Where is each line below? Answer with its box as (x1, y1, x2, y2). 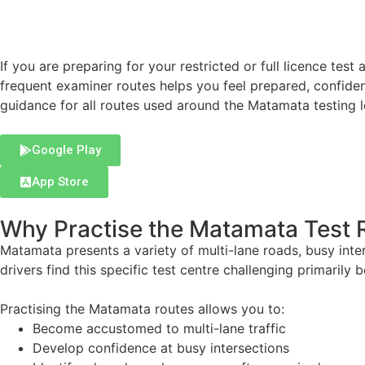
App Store (32, 174, 89, 189)
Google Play (32, 142, 101, 157)
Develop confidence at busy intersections (33, 339, 289, 356)
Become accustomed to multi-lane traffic (33, 319, 286, 336)
